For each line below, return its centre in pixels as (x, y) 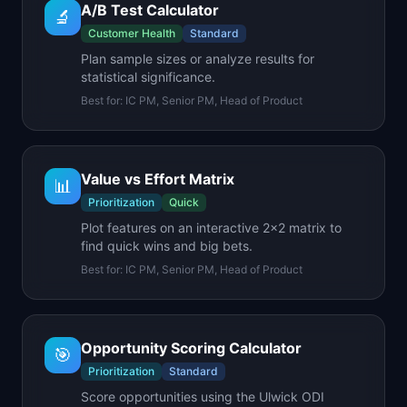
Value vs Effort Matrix (158, 179)
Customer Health (132, 33)
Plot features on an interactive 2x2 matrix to (211, 228)
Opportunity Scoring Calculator (191, 348)
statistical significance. (148, 77)
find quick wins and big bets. (167, 246)
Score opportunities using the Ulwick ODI (203, 397)
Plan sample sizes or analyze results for (198, 59)
